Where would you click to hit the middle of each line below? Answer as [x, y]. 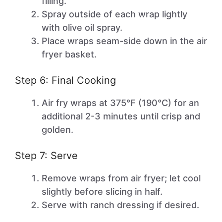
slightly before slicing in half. [102, 192]
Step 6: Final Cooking [65, 80]
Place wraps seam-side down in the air [124, 41]
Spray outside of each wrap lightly [114, 14]
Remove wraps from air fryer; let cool [121, 178]
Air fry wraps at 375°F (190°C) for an [120, 103]
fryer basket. [69, 54]
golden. [57, 130]
